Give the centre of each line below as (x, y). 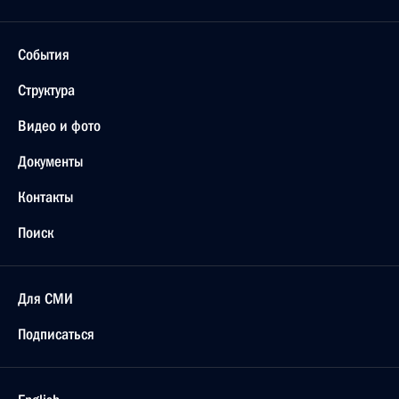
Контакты (45, 197)
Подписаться (56, 334)
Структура (46, 90)
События (44, 54)
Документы (50, 161)
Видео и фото (59, 126)
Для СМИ (45, 298)
